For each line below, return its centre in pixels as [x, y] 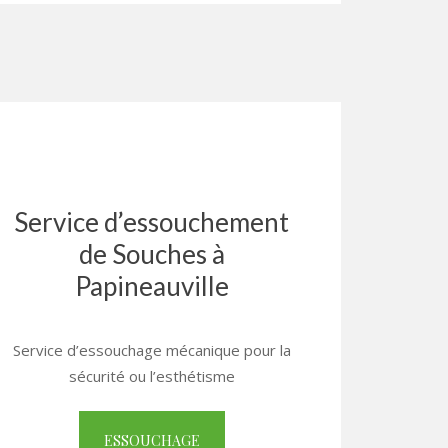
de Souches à [151, 254]
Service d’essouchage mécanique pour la [151, 350]
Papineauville [151, 286]
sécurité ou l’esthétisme [151, 376]
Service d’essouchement [152, 222]
